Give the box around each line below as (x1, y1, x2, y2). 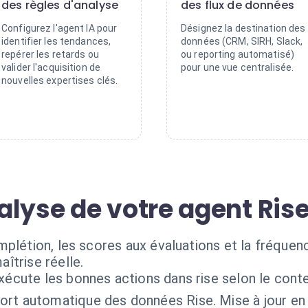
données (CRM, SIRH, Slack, (181, 36, 303, 47)
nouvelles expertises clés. (1, 75, 118, 86)
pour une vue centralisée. (181, 62, 294, 73)
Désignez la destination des (181, 23, 306, 34)
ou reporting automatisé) (181, 49, 295, 60)
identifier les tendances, (1, 36, 111, 47)
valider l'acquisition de (1, 62, 101, 73)
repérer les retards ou (1, 49, 99, 60)
